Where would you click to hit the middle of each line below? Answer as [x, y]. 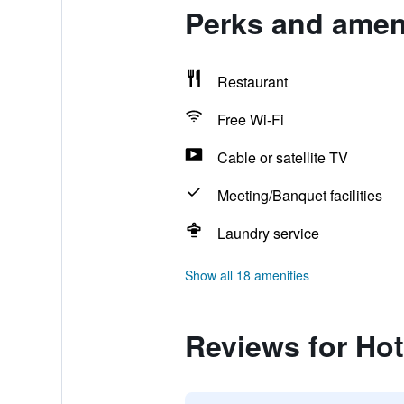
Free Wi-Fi [250, 119]
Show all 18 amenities [247, 275]
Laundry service [268, 233]
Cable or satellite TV [282, 157]
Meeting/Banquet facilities [299, 195]
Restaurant [252, 82]
